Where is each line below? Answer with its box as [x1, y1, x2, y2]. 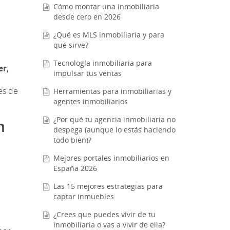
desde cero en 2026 [53, 12, 121, 22]
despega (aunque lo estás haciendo [53, 125, 176, 135]
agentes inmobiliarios [53, 97, 128, 107]
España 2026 [53, 163, 97, 174]
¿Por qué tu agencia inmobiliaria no [53, 114, 176, 125]
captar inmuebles [53, 191, 114, 202]
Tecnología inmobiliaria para [53, 58, 152, 68]
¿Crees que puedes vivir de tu [53, 209, 156, 220]
